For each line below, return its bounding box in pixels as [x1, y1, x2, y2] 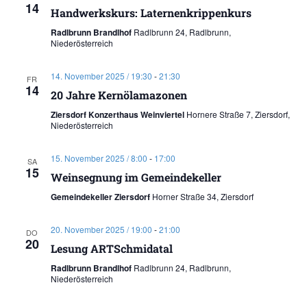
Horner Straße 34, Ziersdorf [151, 190, 254, 202]
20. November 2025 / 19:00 [50, 223, 152, 235]
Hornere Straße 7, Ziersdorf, [186, 108, 290, 120]
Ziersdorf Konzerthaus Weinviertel [50, 108, 186, 121]
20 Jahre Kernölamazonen [50, 87, 187, 102]
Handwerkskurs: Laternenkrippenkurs [50, 5, 251, 20]
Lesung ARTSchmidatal [50, 241, 173, 256]
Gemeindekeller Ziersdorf [50, 190, 152, 203]
